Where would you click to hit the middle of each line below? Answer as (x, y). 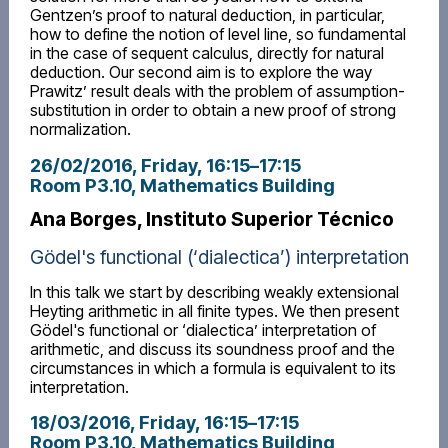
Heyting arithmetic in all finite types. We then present (214, 311)
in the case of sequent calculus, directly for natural (206, 53)
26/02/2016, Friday (113, 164)
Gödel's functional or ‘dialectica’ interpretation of (202, 330)
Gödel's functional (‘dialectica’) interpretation (219, 257)
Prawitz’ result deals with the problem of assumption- (217, 91)
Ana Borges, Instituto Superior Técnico (211, 218)
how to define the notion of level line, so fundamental (217, 34)
